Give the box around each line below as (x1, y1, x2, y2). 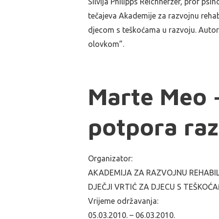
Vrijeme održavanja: (88, 197, 158, 205)
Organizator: (88, 154, 132, 163)
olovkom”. (88, 40, 124, 48)
